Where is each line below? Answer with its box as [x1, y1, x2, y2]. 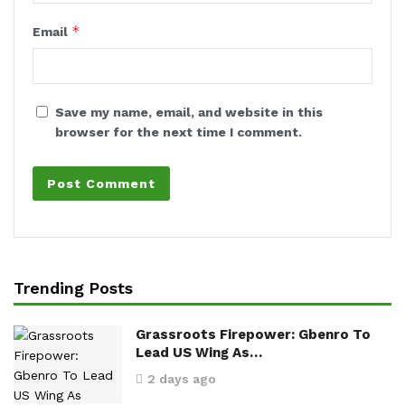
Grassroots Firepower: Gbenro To [136, 325, 371, 343]
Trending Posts [14, 278, 134, 297]
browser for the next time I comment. [55, 124, 302, 139]
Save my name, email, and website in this [55, 104, 323, 119]
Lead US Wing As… [136, 344, 262, 361]
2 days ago [147, 371, 216, 386]
